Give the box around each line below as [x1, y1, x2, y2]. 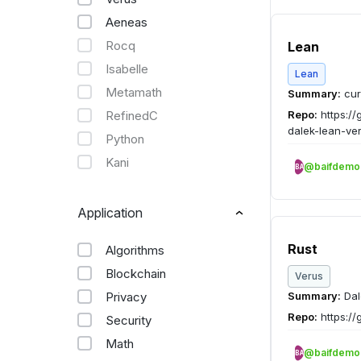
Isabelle [106, 61, 148, 77]
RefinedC [106, 108, 158, 123]
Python [106, 131, 144, 147]
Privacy [106, 289, 147, 305]
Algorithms [106, 243, 164, 258]
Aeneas [106, 15, 147, 30]
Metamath [106, 85, 162, 100]
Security [106, 313, 151, 328]
